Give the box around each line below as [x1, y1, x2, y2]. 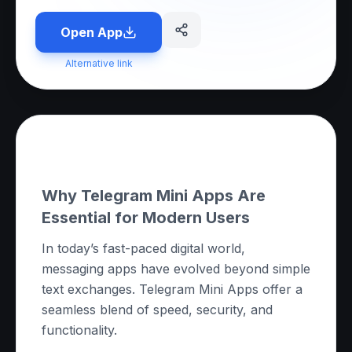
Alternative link [64, 57, 133, 69]
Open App [60, 24, 123, 40]
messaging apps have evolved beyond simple [42, 261, 310, 277]
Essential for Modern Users [42, 208, 250, 227]
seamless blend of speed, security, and [42, 302, 273, 317]
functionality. [42, 322, 117, 338]
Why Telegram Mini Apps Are [42, 186, 266, 205]
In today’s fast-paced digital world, [42, 240, 245, 256]
